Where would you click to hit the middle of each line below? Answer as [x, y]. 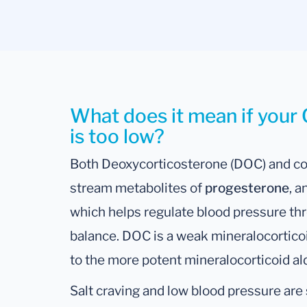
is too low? [117, 137]
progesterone [247, 188]
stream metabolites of [137, 188]
